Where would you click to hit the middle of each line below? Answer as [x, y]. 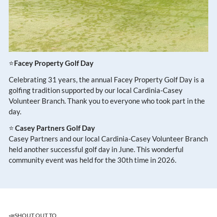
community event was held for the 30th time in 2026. [93, 160]
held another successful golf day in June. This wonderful [96, 149]
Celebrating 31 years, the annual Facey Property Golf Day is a [107, 80]
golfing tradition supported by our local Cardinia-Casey [96, 90]
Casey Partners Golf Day [55, 128]
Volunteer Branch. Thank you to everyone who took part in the [107, 101]
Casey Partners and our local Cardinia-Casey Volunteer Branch [108, 139]
